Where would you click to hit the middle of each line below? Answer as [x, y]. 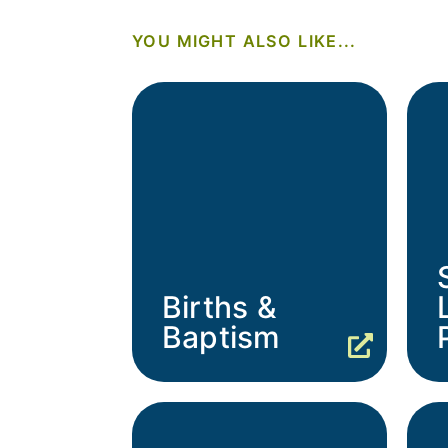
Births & [219, 307]
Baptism [221, 337]
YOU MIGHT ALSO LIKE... [244, 41]
